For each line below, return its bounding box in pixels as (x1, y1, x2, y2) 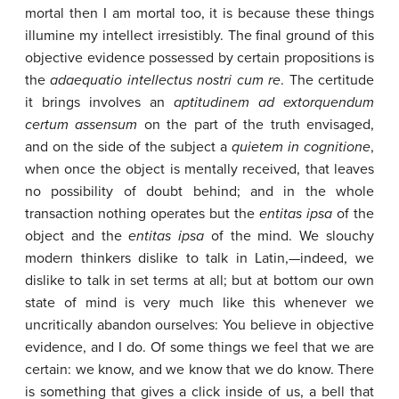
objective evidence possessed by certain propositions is (25, 49, 374, 67)
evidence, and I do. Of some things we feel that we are (25, 338, 374, 356)
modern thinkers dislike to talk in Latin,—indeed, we (25, 249, 374, 267)
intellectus (126, 71, 192, 89)
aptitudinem (174, 94, 249, 111)
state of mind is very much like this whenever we (25, 294, 374, 312)
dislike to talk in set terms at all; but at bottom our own (25, 272, 374, 289)
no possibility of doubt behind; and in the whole (25, 183, 374, 200)
